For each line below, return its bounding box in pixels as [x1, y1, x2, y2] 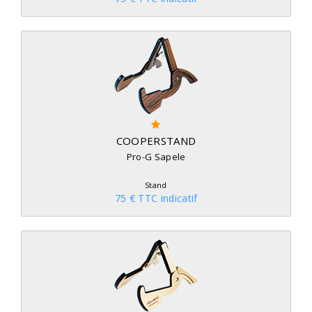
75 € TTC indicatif [114, 192, 198, 205]
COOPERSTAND [116, 134, 196, 148]
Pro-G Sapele [126, 150, 186, 163]
